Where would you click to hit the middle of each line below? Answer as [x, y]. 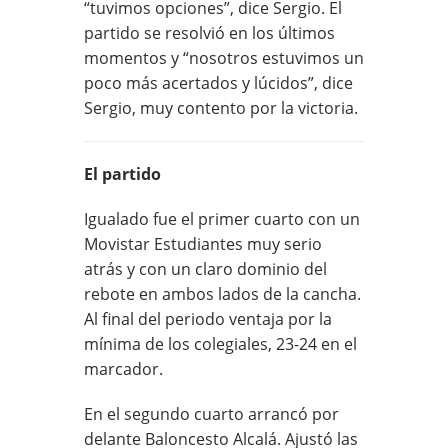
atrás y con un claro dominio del [205, 268]
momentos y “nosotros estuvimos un [224, 57]
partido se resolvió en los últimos [209, 32]
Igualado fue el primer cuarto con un [222, 218]
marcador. [123, 368]
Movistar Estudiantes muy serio [203, 243]
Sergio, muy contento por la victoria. [221, 107]
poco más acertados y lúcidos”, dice [218, 82]
